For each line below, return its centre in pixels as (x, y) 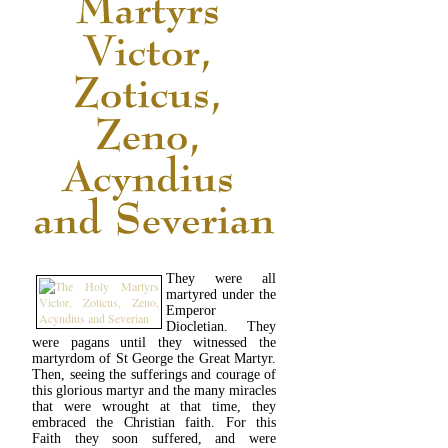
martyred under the (221, 294)
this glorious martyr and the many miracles (154, 390)
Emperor (191, 310)
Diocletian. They (221, 326)
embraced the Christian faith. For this (154, 422)
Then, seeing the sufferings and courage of (154, 374)
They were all (221, 278)
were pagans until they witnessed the (154, 342)
